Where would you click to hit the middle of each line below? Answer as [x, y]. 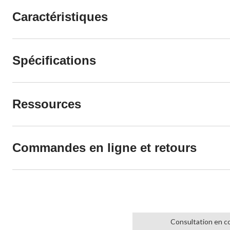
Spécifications [54, 60]
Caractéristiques [60, 16]
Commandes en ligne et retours [104, 147]
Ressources [47, 104]
